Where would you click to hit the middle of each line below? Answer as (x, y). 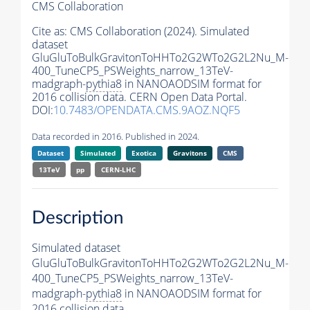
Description (78, 218)
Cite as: (51, 31)
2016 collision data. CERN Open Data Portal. (139, 97)
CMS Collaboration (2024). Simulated (160, 31)
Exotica (144, 153)
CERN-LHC (118, 170)
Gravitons (190, 153)
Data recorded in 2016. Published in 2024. (116, 137)
